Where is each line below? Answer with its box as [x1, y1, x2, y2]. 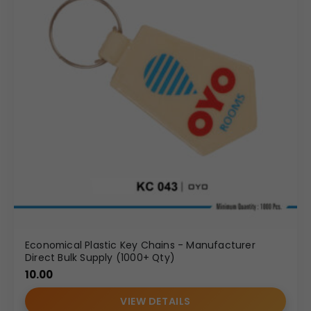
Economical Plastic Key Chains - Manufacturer [25, 237, 255, 252]
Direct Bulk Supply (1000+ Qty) [25, 250, 175, 264]
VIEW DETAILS [120, 294, 191, 309]
